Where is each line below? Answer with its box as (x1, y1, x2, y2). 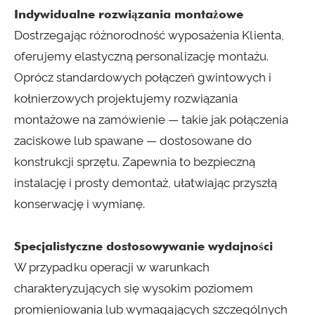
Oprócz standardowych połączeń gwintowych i (14, 70, 271, 85)
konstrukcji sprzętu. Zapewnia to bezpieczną (14, 155, 255, 169)
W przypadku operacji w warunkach (14, 260, 210, 275)
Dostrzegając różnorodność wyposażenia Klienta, (14, 28, 284, 43)
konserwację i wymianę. (14, 197, 145, 212)
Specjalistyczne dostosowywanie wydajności (14, 239, 273, 254)
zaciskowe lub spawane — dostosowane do (14, 134, 252, 148)
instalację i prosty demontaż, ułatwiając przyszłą (14, 176, 277, 191)
